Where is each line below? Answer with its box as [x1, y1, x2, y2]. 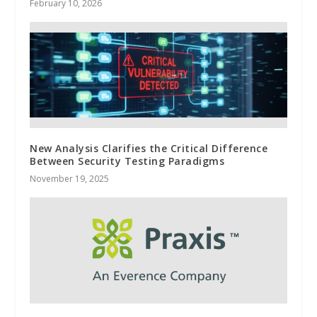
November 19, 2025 [30, 172, 110, 185]
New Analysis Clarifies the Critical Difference [30, 141, 268, 155]
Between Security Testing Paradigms [30, 154, 225, 168]
